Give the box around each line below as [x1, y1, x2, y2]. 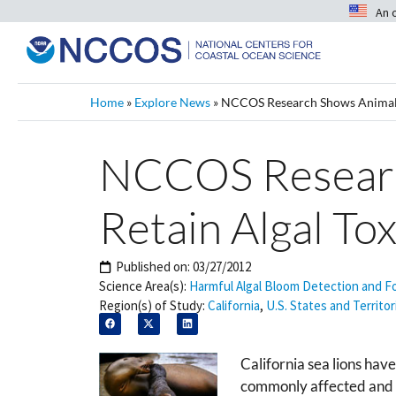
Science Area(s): [99, 278, 187, 294]
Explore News [134, 95, 210, 110]
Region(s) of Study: [99, 297, 205, 314]
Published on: [116, 258, 193, 275]
